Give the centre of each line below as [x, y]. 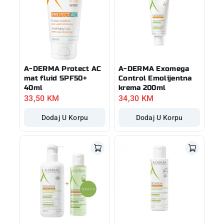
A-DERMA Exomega [154, 68]
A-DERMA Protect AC [63, 68]
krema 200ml [142, 87]
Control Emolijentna [155, 78]
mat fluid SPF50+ [55, 78]
